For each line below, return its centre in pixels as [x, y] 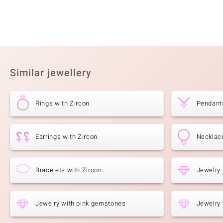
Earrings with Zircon [66, 137]
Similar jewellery [51, 73]
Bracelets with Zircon [69, 170]
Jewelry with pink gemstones [81, 204]
